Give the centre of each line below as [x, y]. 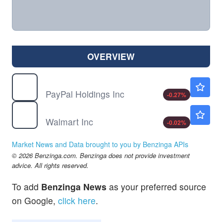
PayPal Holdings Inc [85, 94]
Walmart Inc [69, 121]
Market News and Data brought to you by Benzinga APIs [100, 144]
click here [77, 200]
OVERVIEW [111, 56]
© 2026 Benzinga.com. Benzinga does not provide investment [101, 155]
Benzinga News [74, 186]
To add [27, 186]
